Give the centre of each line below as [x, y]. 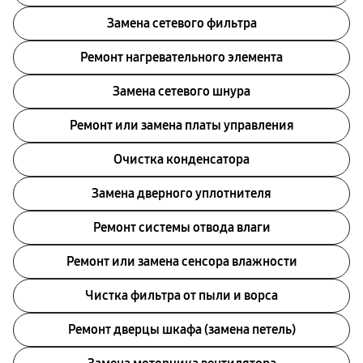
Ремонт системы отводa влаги [181, 227]
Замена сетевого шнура [181, 91]
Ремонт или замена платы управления [181, 125]
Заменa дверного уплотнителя [181, 193]
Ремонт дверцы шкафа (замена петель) [181, 329]
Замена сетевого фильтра [181, 23]
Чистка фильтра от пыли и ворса [181, 295]
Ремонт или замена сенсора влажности [181, 261]
